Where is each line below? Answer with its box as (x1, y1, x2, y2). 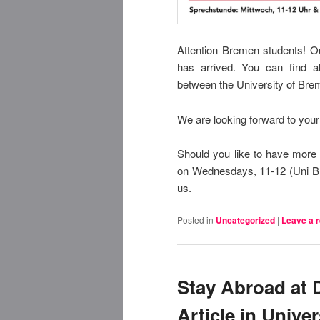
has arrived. (177, 59, 242, 75)
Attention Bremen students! (177, 42, 310, 58)
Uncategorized (216, 214, 275, 227)
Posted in (177, 214, 214, 226)
